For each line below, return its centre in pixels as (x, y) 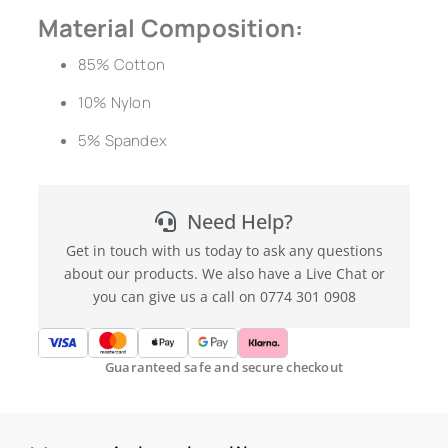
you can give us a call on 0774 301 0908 (224, 296)
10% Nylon (114, 102)
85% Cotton (121, 64)
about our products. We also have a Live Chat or (224, 273)
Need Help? (239, 221)
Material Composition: (170, 27)
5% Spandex (122, 140)
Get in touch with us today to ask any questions (224, 250)
